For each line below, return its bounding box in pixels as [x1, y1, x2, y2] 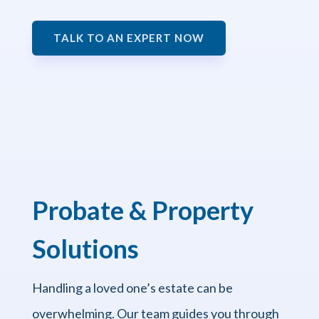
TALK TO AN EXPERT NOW [53, 31, 204, 44]
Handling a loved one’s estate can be [31, 279, 233, 296]
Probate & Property [31, 194, 253, 226]
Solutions [31, 232, 139, 264]
